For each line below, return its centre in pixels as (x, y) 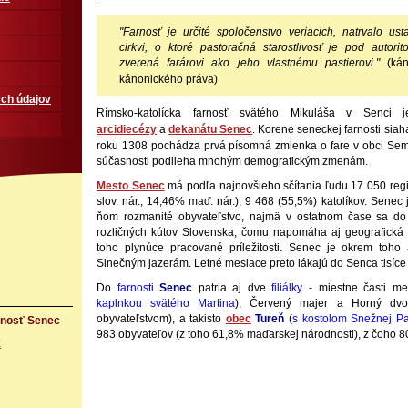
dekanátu (193, 129)
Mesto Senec (131, 186)
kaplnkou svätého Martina (166, 303)
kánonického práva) (168, 79)
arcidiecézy (127, 129)
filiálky (287, 288)
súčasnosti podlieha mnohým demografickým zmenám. (232, 161)
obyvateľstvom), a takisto (161, 319)
